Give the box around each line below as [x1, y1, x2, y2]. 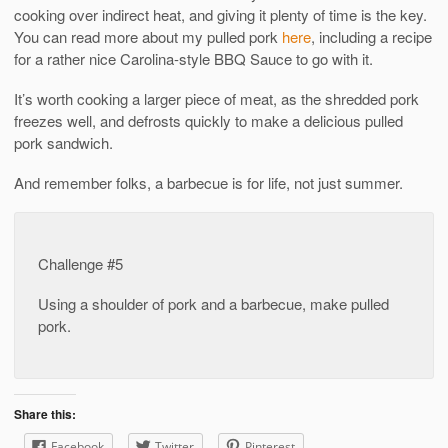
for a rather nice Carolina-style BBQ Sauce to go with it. [14, 47, 373, 69]
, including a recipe [311, 25, 432, 47]
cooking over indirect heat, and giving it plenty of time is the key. [14, 3, 427, 25]
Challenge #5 [37, 253, 123, 275]
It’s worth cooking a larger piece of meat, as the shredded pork [14, 87, 419, 109]
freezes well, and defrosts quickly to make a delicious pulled [14, 109, 403, 131]
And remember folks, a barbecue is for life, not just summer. [14, 171, 403, 193]
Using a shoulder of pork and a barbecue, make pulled [37, 293, 389, 315]
